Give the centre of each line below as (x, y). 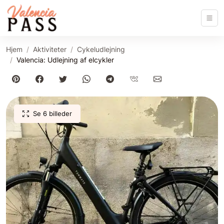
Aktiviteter (50, 49)
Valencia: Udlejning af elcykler (65, 60)
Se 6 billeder (52, 114)
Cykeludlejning (101, 49)
